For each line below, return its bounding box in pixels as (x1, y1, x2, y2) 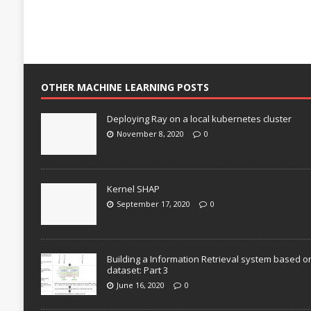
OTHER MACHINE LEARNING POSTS (40, 80, 209, 94)
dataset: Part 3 (106, 263, 168, 276)
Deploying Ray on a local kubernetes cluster (106, 112, 292, 125)
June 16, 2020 (116, 279, 165, 290)
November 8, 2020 (116, 128, 184, 139)
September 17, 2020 (116, 198, 190, 209)
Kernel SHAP (106, 182, 160, 195)
